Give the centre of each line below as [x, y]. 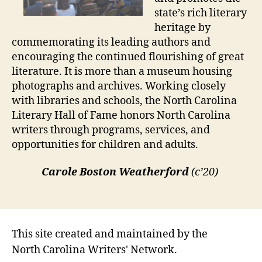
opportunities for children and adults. [105, 144]
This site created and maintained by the [110, 234]
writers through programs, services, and [111, 130]
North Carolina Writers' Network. [94, 250]
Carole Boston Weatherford [115, 172]
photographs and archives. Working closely [119, 86]
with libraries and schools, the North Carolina [124, 101]
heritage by [182, 27]
